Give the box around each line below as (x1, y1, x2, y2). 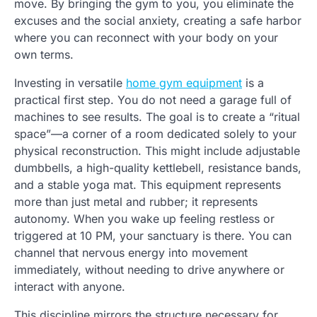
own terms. (14, 47, 74, 62)
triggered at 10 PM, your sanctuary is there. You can (14, 229, 292, 243)
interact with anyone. (14, 279, 125, 294)
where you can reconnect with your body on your (14, 30, 278, 45)
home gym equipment (126, 76, 242, 91)
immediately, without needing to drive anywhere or (14, 263, 284, 277)
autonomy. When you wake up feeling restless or (14, 212, 275, 226)
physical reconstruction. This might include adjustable (14, 144, 300, 158)
